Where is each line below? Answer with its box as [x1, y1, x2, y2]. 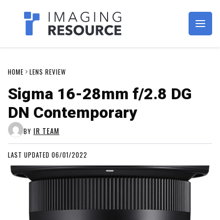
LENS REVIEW [29, 67, 66, 77]
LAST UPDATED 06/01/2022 [8, 150, 87, 160]
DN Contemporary [8, 103, 137, 122]
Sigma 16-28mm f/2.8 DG [8, 84, 192, 103]
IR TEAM [33, 125, 59, 136]
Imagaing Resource [7, 23, 147, 42]
